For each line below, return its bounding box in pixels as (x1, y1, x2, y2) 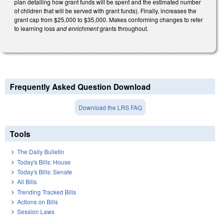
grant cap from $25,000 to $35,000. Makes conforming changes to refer (14, 15, 203, 24)
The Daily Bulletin (17, 147, 64, 156)
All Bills (17, 177, 37, 186)
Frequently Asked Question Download (10, 81, 151, 92)
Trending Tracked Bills (17, 187, 76, 196)
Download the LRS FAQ (78, 103, 142, 111)
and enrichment (56, 24, 98, 33)
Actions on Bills (17, 197, 58, 206)
